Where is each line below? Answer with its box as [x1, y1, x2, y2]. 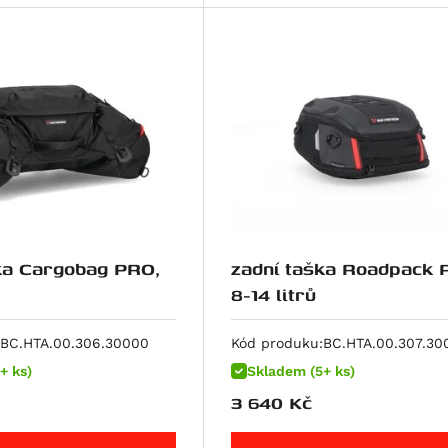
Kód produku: [230, 335, 323, 352]
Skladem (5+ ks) [246, 363, 355, 380]
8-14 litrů [230, 280, 316, 308]
